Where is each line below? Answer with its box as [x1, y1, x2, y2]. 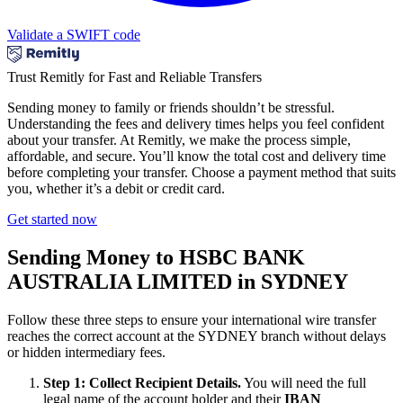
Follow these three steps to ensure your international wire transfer [7, 312, 376, 328]
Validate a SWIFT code [7, 27, 140, 43]
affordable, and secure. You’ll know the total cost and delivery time [7, 148, 386, 165]
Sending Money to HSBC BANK [7, 246, 305, 270]
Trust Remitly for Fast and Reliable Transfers [7, 69, 262, 85]
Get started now [7, 211, 97, 228]
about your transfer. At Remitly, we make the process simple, [7, 132, 351, 148]
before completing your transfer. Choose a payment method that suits [7, 165, 396, 181]
